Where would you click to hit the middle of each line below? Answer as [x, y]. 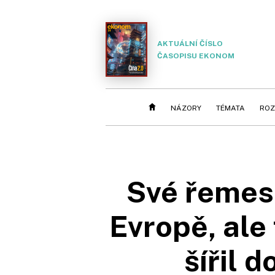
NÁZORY [186, 108]
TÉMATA [230, 108]
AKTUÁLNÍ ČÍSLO [190, 43]
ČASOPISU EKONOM [196, 56]
